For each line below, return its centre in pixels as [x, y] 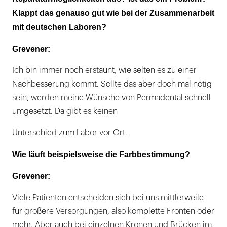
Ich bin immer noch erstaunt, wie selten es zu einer [104, 70]
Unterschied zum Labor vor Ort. [70, 133]
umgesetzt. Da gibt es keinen [65, 111]
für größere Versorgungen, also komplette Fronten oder [113, 211]
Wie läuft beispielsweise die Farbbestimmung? [101, 154]
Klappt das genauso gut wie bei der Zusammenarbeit [113, 13]
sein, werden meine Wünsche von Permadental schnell [111, 98]
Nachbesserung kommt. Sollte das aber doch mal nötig [112, 84]
